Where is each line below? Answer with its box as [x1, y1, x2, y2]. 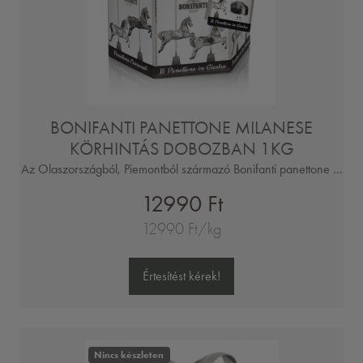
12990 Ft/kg [142, 220, 221, 239]
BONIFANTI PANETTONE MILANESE [50, 117, 313, 139]
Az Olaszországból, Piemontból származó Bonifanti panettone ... [20, 161, 343, 177]
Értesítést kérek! [143, 267, 220, 284]
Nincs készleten [94, 348, 164, 361]
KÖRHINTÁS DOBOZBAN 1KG [69, 139, 294, 160]
